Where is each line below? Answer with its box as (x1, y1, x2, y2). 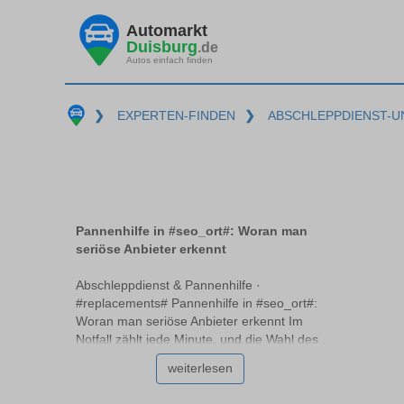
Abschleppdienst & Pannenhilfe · (76, 279, 261, 292)
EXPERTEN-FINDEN (116, 108, 235, 123)
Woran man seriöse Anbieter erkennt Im (76, 315, 303, 328)
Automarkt (126, 21, 207, 40)
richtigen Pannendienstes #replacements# (76, 351, 316, 364)
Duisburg (126, 37, 197, 56)
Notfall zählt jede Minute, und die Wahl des (76, 333, 318, 346)
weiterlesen (168, 362, 233, 375)
